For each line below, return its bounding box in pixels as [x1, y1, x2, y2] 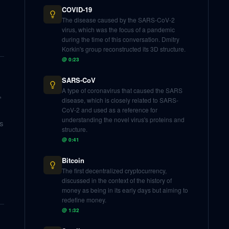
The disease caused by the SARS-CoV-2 [62, 15, 175, 24]
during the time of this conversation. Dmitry [62, 35, 179, 43]
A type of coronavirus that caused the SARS [62, 86, 182, 95]
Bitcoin [62, 155, 84, 165]
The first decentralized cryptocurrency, [62, 166, 167, 175]
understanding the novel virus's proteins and [62, 115, 185, 124]
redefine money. [62, 195, 106, 204]
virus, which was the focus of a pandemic [62, 25, 175, 34]
